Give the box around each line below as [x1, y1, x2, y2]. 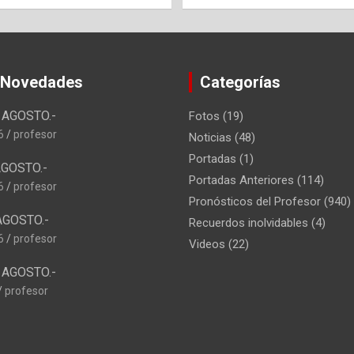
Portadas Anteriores [189, 172, 294, 187]
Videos [189, 236, 225, 251]
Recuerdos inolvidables [189, 215, 308, 230]
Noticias [189, 130, 232, 145]
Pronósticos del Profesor [189, 194, 321, 209]
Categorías [200, 72, 281, 92]
